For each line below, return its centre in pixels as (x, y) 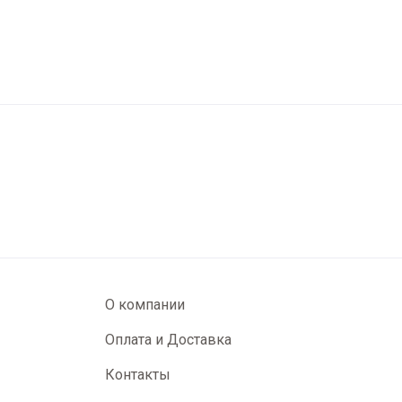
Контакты (138, 375)
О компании (145, 305)
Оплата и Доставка (168, 340)
